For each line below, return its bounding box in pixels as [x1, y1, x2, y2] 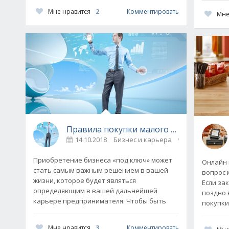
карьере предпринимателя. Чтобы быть [33, 196, 166, 205]
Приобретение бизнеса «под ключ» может [33, 155, 172, 165]
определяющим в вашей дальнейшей [33, 186, 157, 195]
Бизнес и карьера [113, 134, 172, 144]
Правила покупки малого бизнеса [66, 123, 202, 135]
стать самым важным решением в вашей [33, 165, 168, 175]
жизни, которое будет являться [33, 175, 136, 185]
